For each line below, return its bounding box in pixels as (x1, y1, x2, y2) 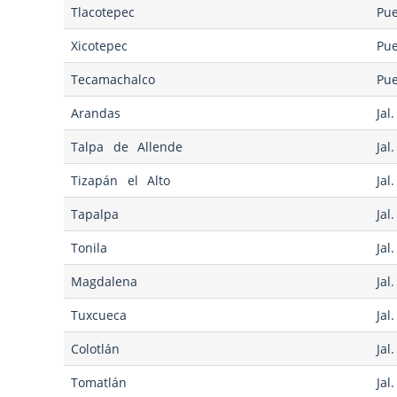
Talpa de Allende (71, 138, 183, 156)
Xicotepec (71, 37, 128, 55)
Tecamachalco (71, 71, 156, 89)
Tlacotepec (71, 4, 136, 21)
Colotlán (71, 340, 121, 358)
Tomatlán (71, 374, 128, 392)
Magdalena (71, 273, 138, 291)
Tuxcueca (71, 307, 128, 324)
